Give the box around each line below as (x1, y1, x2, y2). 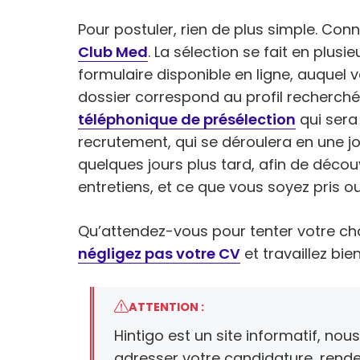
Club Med (78, 42, 148, 63)
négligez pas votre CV (78, 243, 240, 264)
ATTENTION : (129, 299, 204, 316)
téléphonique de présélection (78, 109, 296, 130)
